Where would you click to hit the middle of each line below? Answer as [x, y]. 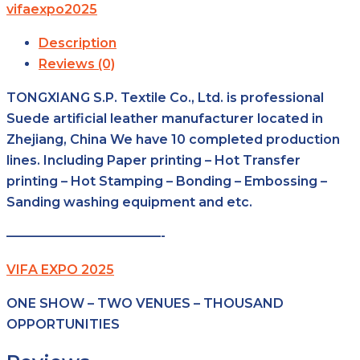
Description [78, 43]
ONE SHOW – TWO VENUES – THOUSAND [145, 303]
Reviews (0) [77, 63]
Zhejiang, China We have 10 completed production [173, 139]
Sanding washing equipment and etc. [129, 202]
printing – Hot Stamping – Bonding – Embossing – [167, 181]
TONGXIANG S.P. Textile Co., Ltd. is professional [165, 97]
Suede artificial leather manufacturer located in [165, 118]
